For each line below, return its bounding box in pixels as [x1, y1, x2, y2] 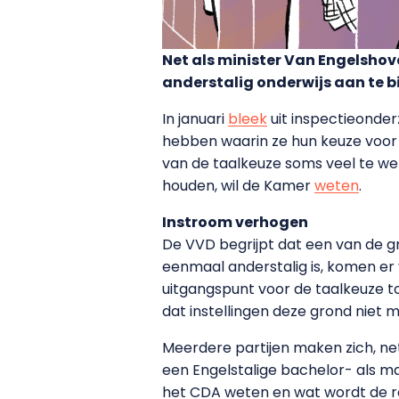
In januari [162, 108, 228, 129]
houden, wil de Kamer [162, 175, 314, 196]
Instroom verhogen [162, 211, 308, 232]
